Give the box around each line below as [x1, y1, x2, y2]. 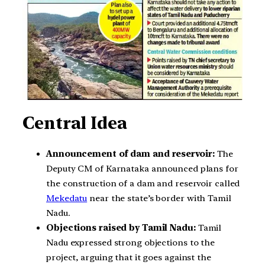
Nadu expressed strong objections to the [46, 237, 215, 248]
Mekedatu [46, 193, 88, 204]
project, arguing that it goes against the [46, 252, 211, 263]
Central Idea [22, 113, 127, 134]
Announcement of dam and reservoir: [46, 148, 215, 160]
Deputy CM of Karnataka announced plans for [46, 163, 238, 174]
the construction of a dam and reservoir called [46, 178, 240, 189]
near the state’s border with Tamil [87, 193, 231, 204]
